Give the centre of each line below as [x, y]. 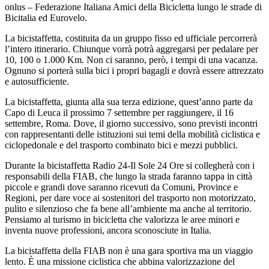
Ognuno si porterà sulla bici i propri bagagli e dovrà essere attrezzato [134, 71]
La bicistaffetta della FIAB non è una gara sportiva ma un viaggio [129, 251]
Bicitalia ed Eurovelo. [46, 18]
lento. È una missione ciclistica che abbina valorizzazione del [120, 262]
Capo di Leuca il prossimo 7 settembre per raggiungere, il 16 [119, 113]
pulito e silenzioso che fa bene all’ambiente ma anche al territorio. [128, 209]
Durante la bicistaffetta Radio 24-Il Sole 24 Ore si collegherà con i [130, 166]
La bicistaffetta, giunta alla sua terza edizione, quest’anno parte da [129, 102]
